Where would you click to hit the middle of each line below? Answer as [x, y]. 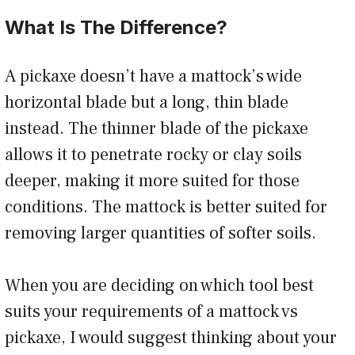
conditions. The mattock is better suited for [166, 207]
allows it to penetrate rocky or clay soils [153, 155]
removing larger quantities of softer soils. [160, 233]
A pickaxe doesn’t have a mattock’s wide [153, 76]
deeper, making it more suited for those [152, 181]
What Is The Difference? [116, 28]
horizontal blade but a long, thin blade [147, 103]
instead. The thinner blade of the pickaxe [157, 129]
